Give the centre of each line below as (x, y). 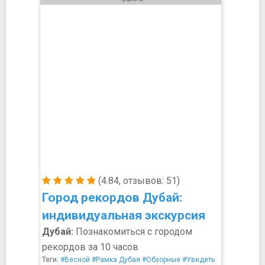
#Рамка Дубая (116, 260)
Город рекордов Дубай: (112, 198)
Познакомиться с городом (133, 232)
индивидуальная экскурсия (124, 215)
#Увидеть (198, 260)
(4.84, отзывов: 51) (138, 181)
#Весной (75, 260)
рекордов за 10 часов (90, 247)
